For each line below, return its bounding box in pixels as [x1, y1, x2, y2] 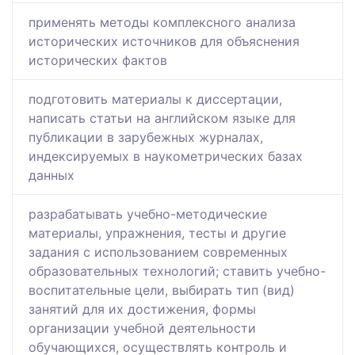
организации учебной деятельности [29, 320, 256, 337]
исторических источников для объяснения [29, 33, 300, 50]
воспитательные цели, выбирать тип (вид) [29, 282, 295, 299]
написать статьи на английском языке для [29, 110, 296, 127]
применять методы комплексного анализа [29, 14, 296, 31]
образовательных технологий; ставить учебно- [29, 263, 326, 280]
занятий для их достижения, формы [29, 301, 256, 318]
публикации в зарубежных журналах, [29, 129, 263, 146]
